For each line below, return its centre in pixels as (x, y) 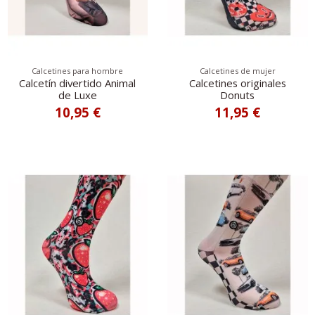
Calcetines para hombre (78, 71)
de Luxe (77, 95)
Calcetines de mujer (237, 71)
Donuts (238, 95)
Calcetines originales (237, 83)
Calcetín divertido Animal (78, 83)
